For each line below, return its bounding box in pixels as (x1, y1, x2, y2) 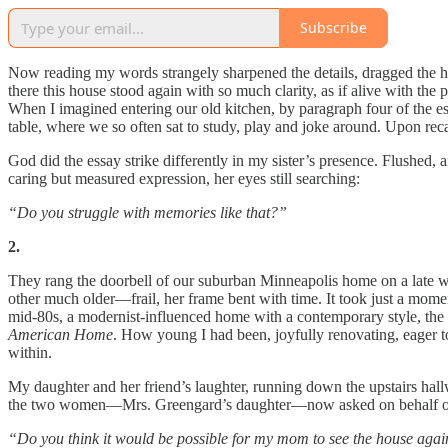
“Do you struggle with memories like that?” (8, 203, 287, 221)
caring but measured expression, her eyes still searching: (8, 169, 360, 187)
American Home (8, 325, 113, 343)
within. (8, 343, 52, 361)
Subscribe (300, 18, 367, 38)
